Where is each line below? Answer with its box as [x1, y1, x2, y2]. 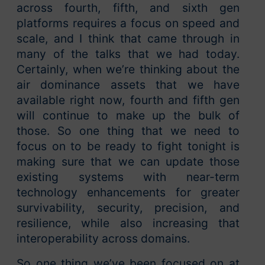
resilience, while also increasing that [17, 215, 240, 230]
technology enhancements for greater [17, 185, 240, 199]
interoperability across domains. [17, 231, 190, 245]
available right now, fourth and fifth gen [17, 92, 240, 107]
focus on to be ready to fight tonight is [17, 138, 240, 153]
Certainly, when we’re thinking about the [17, 62, 240, 76]
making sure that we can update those [17, 154, 240, 169]
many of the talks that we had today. [17, 46, 240, 61]
